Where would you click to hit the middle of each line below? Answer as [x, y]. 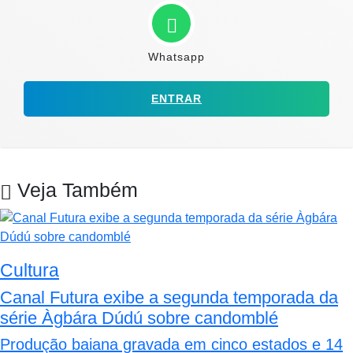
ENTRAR [176, 99]
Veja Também [75, 190]
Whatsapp [176, 57]
